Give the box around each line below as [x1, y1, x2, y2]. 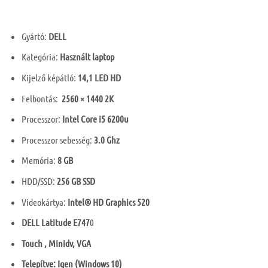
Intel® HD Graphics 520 [67, 196, 150, 208]
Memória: [21, 154, 56, 166]
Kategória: [21, 51, 60, 63]
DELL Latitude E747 [21, 217, 90, 229]
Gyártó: [21, 30, 48, 42]
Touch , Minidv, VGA [21, 237, 91, 249]
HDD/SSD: [21, 175, 57, 187]
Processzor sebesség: [21, 133, 92, 145]
